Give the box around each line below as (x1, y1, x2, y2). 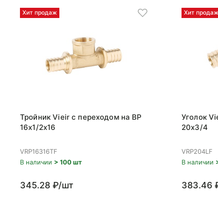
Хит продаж (22, 9, 57, 16)
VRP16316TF (20, 147, 57, 155)
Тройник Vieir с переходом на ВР (20, 112, 142, 122)
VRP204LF (182, 147, 213, 155)
